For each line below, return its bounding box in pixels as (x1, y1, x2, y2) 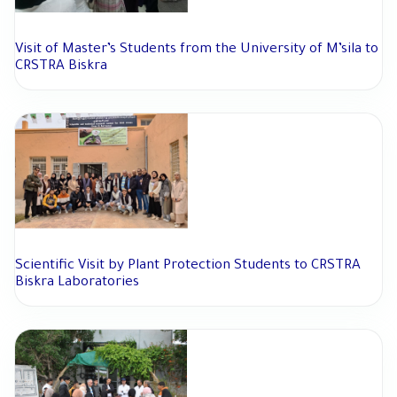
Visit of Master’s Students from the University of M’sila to (15, 43, 378, 58)
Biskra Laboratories (15, 276, 139, 292)
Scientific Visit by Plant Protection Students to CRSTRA (15, 259, 361, 275)
